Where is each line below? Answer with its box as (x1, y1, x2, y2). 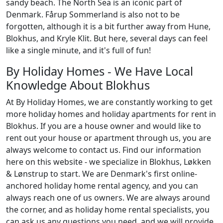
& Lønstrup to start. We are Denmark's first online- (6, 168, 197, 179)
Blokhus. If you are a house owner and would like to (6, 120, 201, 131)
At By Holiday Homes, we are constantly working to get (6, 97, 213, 108)
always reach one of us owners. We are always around (6, 192, 210, 203)
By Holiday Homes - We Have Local (6, 63, 193, 79)
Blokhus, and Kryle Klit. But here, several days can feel (6, 33, 208, 44)
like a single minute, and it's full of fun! (6, 45, 151, 56)
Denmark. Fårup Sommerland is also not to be (6, 9, 180, 20)
